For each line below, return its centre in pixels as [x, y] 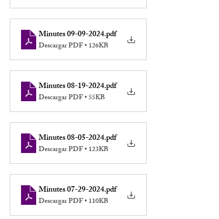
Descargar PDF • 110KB [73, 202]
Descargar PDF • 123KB [73, 150]
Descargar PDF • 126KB [73, 46]
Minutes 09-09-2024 [71, 35]
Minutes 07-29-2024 [71, 190]
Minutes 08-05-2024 [71, 139]
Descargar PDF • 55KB [72, 98]
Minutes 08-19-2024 [71, 87]
